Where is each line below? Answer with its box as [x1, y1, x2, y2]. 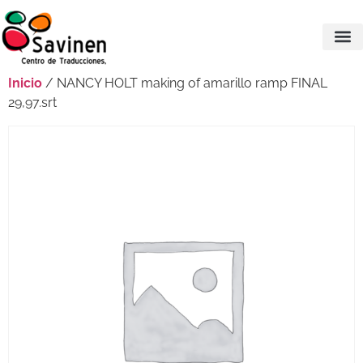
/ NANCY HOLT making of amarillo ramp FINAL [42, 75, 327, 91]
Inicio [8, 75, 42, 91]
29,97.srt [8, 94, 57, 110]
